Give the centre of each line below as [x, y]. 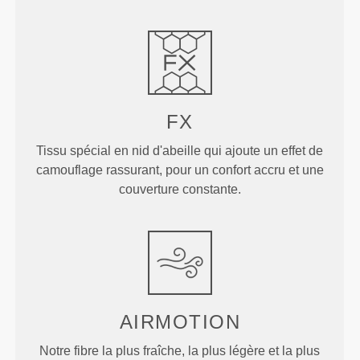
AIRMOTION [180, 321]
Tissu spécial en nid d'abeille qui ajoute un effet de [180, 150]
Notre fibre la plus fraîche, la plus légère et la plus [180, 350]
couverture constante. [180, 189]
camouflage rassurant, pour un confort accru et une [180, 170]
